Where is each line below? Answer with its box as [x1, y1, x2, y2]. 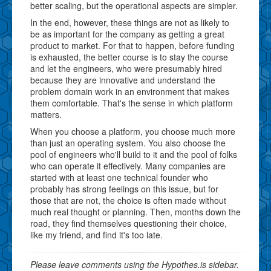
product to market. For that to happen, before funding [30, 39, 235, 51]
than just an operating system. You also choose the [30, 136, 226, 149]
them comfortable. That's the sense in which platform [30, 96, 233, 109]
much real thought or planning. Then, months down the [30, 205, 241, 218]
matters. [30, 108, 62, 120]
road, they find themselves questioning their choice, [30, 217, 227, 229]
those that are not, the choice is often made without [30, 194, 226, 206]
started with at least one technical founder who [30, 171, 208, 183]
